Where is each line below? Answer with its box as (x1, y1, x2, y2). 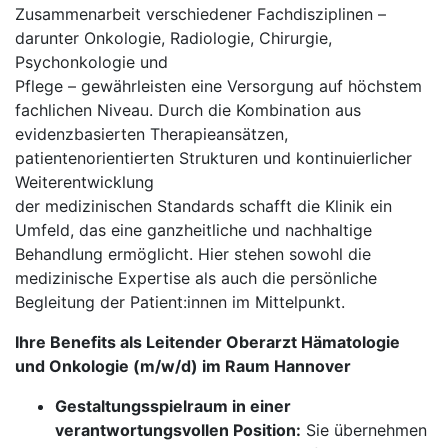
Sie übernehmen (301, 420, 427, 440)
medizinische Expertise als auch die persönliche (15, 268, 377, 288)
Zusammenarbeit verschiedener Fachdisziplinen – (15, 4, 386, 24)
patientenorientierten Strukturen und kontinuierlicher (15, 148, 412, 168)
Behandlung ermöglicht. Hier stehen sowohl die (15, 244, 371, 264)
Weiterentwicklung (15, 172, 154, 192)
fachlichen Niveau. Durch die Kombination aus (15, 100, 361, 120)
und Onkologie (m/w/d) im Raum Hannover (15, 356, 351, 376)
